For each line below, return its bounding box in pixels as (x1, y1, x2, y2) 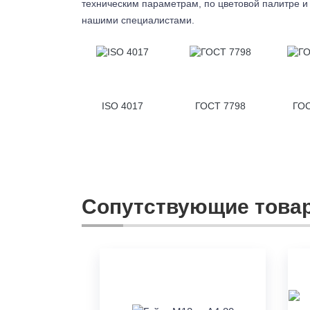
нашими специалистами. (82, 14, 194, 26)
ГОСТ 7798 (194, 100, 246, 112)
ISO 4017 (101, 100, 143, 112)
